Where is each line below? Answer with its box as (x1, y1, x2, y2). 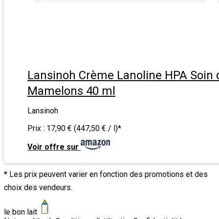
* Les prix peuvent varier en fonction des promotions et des (4, 170, 208, 179)
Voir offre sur (27, 142, 79, 152)
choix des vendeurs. (4, 183, 72, 193)
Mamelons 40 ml (27, 84, 115, 98)
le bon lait (4, 207, 37, 217)
